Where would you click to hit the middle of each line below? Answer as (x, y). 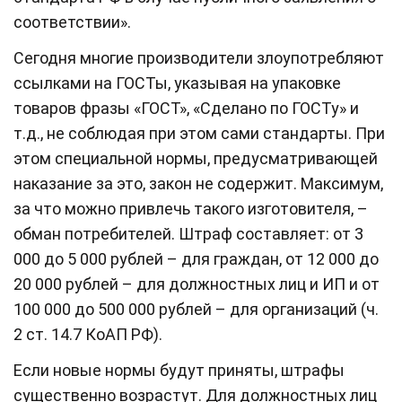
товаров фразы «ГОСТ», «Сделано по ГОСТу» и (186, 108)
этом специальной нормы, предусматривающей (196, 158)
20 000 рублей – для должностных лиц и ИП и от (197, 284)
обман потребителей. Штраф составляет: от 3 (188, 233)
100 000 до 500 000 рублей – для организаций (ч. (196, 309)
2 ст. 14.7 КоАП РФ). (90, 334)
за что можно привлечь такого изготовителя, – (191, 208)
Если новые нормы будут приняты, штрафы (179, 370)
